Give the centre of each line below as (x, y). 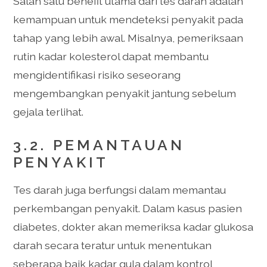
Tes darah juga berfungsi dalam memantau (120, 190)
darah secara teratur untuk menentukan (113, 246)
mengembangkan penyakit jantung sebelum (125, 93)
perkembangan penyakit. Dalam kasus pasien (128, 209)
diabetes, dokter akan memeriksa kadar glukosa (133, 227)
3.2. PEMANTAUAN (99, 145)
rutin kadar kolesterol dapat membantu (111, 56)
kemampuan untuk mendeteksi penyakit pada (128, 19)
